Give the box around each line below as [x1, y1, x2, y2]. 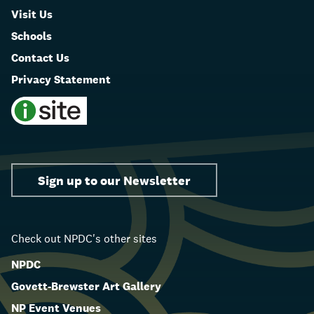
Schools [11, 29, 52, 44]
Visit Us [11, 7, 53, 22]
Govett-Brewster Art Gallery [11, 279, 161, 294]
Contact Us [11, 50, 69, 66]
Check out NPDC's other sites [11, 231, 157, 247]
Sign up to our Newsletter [38, 172, 191, 189]
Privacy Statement [11, 72, 111, 88]
